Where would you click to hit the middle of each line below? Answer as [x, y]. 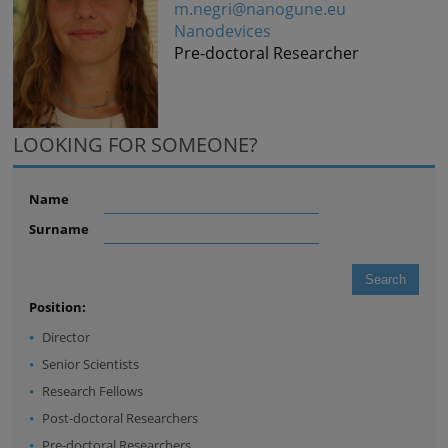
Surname [59, 229]
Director [66, 337]
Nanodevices [223, 30]
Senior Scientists [91, 364]
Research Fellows [93, 391]
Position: [58, 307]
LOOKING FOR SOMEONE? [136, 145]
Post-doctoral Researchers [120, 418]
